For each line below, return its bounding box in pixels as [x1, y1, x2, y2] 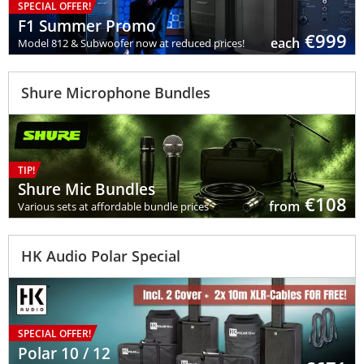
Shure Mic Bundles [18, 179, 156, 201]
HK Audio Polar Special [21, 246, 180, 266]
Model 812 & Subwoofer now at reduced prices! [18, 35, 245, 50]
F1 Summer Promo [18, 15, 157, 37]
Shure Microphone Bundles [21, 82, 210, 102]
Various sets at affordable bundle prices [18, 199, 210, 214]
